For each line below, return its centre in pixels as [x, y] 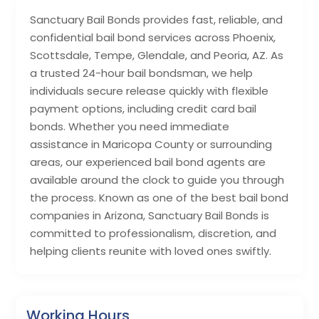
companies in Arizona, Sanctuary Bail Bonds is [150, 216]
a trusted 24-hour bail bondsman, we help [142, 73]
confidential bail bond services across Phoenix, [153, 38]
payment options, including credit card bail [143, 109]
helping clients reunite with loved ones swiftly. [151, 251]
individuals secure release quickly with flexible [150, 91]
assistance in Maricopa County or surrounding [151, 145]
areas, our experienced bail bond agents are [148, 162]
